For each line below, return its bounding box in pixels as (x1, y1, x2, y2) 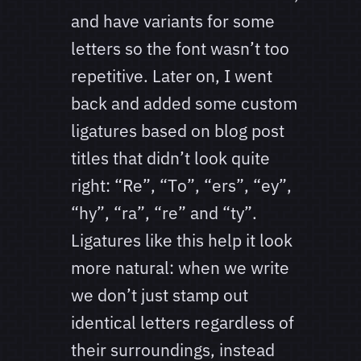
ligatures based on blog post (71, 119, 284, 143)
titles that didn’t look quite (71, 147, 270, 170)
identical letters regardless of (71, 311, 294, 334)
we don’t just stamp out (71, 284, 248, 307)
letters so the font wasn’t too (71, 37, 289, 60)
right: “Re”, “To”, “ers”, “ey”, (71, 174, 292, 197)
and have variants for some (71, 10, 275, 33)
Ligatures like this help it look (71, 229, 293, 252)
